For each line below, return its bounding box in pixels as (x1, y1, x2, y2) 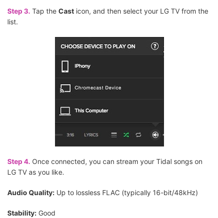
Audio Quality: (7, 188, 54, 197)
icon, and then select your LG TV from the (74, 7, 208, 16)
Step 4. (7, 157, 30, 166)
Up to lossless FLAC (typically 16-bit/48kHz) (54, 188, 198, 197)
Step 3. (7, 7, 30, 16)
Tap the (30, 7, 58, 16)
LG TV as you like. (7, 168, 64, 177)
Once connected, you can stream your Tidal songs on (30, 157, 202, 166)
